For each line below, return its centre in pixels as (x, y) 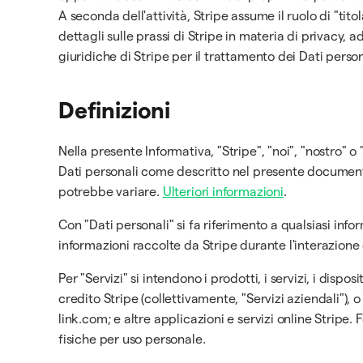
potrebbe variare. (111, 192)
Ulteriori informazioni (223, 192)
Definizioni (115, 110)
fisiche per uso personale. (132, 339)
